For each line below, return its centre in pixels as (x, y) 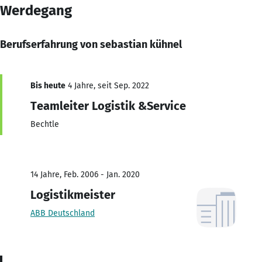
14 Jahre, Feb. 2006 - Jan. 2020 (85, 174)
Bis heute (48, 85)
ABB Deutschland (63, 213)
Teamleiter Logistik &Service (108, 106)
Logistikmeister (73, 194)
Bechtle (45, 124)
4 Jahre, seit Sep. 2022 (107, 85)
